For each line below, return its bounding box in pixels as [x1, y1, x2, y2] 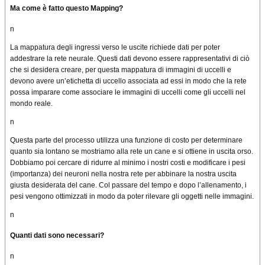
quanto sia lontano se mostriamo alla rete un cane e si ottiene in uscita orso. [10, 147, 253, 156]
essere [159, 54, 181, 63]
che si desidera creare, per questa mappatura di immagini [10, 66, 197, 75]
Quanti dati [10, 231, 48, 240]
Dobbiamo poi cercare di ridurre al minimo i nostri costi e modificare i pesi [10, 159, 245, 167]
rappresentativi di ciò [181, 54, 250, 63]
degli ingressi [57, 43, 100, 52]
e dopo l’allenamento [173, 181, 241, 190]
